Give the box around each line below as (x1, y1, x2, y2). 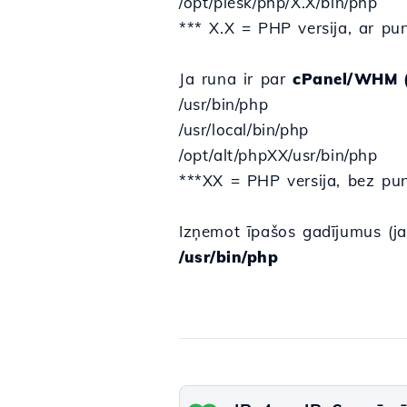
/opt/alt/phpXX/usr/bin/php (179, 145, 378, 164)
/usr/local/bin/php (179, 120, 309, 139)
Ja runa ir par (179, 69, 293, 88)
